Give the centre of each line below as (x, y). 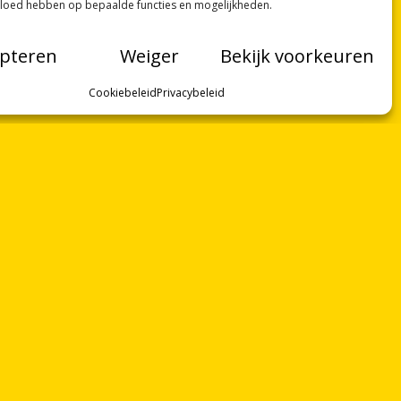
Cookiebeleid (122, 93)
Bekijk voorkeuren (297, 55)
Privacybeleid (190, 93)
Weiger (150, 55)
